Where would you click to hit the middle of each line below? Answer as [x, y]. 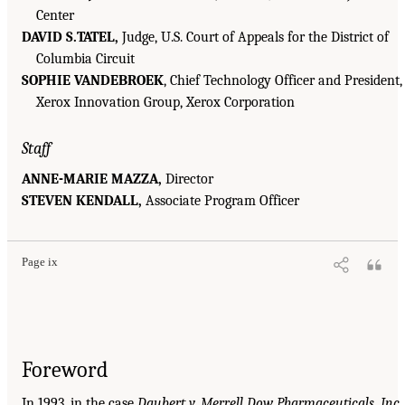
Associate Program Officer [221, 201]
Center [55, 15]
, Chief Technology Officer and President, [283, 80]
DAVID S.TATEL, [70, 37]
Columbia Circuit [85, 58]
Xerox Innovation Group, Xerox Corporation [165, 102]
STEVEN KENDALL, [82, 201]
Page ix [40, 263]
